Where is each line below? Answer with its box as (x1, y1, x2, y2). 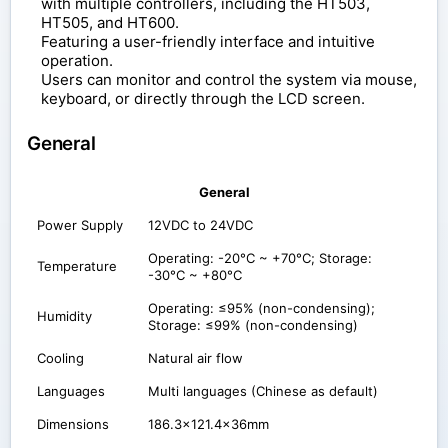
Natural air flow (148, 349, 243, 366)
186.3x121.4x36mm (148, 415, 269, 432)
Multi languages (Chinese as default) (148, 382, 378, 399)
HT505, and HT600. (41, 13, 179, 33)
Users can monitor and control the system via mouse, (41, 70, 417, 90)
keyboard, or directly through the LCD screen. (41, 89, 365, 109)
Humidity (37, 307, 92, 324)
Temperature (37, 257, 117, 274)
